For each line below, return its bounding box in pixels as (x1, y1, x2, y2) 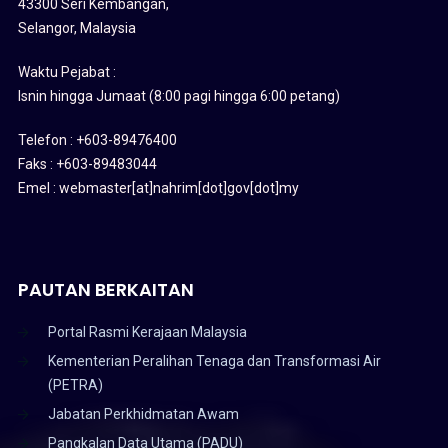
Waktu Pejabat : (17, 63, 116, 80)
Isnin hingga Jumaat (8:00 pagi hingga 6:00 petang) (17, 87, 340, 104)
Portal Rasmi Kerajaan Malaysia (47, 323, 247, 340)
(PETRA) (47, 376, 103, 393)
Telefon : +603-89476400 (17, 131, 177, 148)
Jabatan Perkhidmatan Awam (47, 405, 239, 422)
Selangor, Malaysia (17, 19, 136, 36)
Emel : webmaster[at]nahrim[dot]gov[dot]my (17, 179, 299, 196)
